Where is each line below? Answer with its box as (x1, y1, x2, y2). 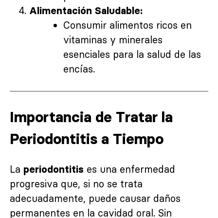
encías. (63, 62, 95, 75)
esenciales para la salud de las (63, 48, 201, 60)
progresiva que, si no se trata (10, 177, 143, 190)
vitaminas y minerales (63, 33, 163, 46)
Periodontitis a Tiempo (10, 129, 163, 148)
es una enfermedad (84, 163, 175, 175)
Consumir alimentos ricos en (63, 18, 192, 31)
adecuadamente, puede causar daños (10, 192, 181, 204)
